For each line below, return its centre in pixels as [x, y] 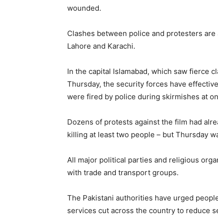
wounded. [84, 8]
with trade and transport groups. [123, 173]
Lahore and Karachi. [101, 46]
